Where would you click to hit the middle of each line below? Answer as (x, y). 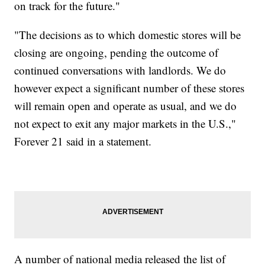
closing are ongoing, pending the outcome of (117, 53)
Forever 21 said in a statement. (83, 141)
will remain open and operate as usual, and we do (126, 106)
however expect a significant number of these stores (130, 88)
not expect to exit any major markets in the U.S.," (125, 124)
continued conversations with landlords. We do (120, 70)
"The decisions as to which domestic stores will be (128, 35)
